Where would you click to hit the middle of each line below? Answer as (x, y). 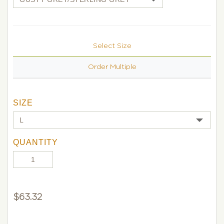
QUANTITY (35, 142)
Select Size (112, 46)
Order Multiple (112, 67)
